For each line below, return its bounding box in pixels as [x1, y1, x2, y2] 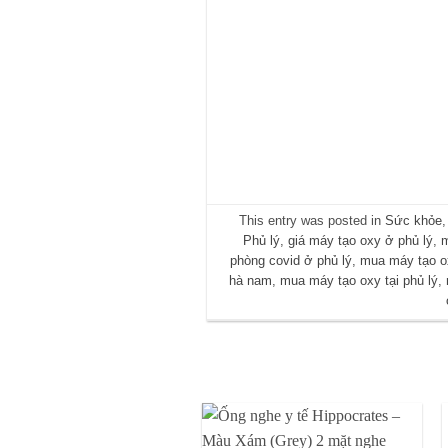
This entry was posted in [238, 213, 385, 229]
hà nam [229, 273, 273, 289]
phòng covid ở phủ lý [230, 253, 353, 269]
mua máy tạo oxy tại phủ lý [280, 273, 439, 289]
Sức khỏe [384, 213, 442, 229]
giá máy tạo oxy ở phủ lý [288, 233, 434, 249]
